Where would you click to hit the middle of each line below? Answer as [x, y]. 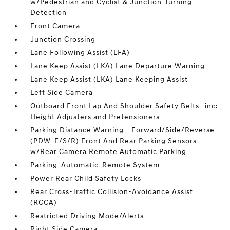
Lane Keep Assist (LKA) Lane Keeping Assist [109, 79]
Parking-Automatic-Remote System [95, 165]
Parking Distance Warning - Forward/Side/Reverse [123, 130]
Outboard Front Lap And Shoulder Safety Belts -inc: [124, 106]
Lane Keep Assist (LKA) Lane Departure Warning [118, 66]
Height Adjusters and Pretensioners [95, 117]
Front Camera [55, 26]
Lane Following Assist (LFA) [80, 53]
